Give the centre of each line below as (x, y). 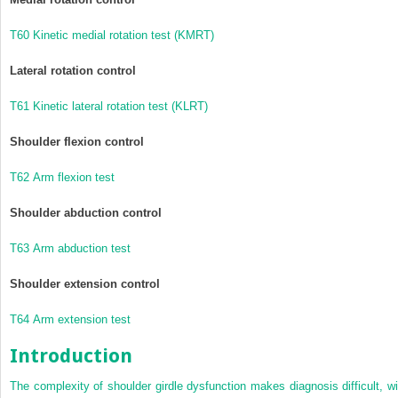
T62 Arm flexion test (64, 177)
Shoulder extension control (85, 283)
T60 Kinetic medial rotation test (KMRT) (114, 35)
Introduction (71, 355)
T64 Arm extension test (72, 319)
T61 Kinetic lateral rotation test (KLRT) (111, 106)
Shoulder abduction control (86, 212)
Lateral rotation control (73, 70)
